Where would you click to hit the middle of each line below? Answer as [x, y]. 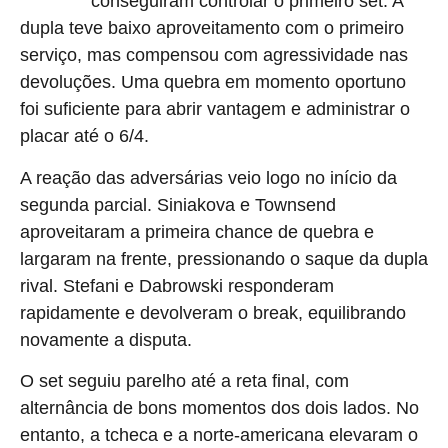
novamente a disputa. [106, 339]
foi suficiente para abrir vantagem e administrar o [215, 109]
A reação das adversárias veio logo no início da [208, 177]
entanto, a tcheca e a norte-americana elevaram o [219, 435]
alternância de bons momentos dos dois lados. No [219, 408]
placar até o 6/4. [84, 136]
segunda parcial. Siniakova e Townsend [178, 204]
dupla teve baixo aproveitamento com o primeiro [212, 28]
